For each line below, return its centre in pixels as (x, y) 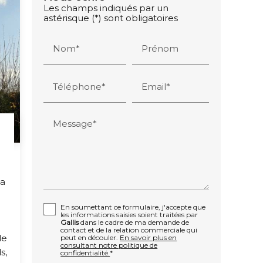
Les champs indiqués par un (106, 8)
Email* (156, 86)
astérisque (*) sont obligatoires (111, 18)
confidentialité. (85, 253)
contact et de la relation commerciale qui (129, 230)
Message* (75, 123)
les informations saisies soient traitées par (129, 215)
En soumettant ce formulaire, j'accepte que (133, 207)
